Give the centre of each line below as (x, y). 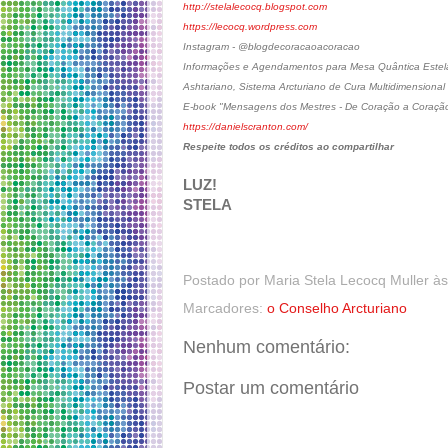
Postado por (223, 280)
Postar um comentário (271, 387)
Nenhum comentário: (266, 346)
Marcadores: (225, 308)
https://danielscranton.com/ (245, 127)
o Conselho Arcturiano (337, 308)
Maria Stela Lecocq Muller (346, 280)
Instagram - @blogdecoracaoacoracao (271, 47)
